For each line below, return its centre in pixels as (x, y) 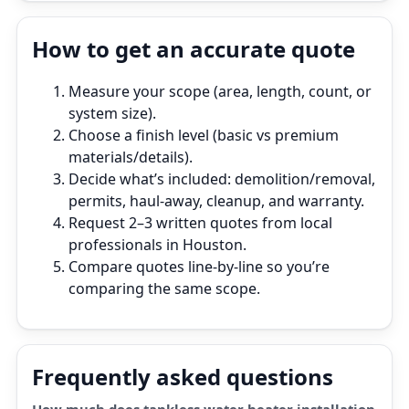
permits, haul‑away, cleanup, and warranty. (216, 201)
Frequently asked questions (183, 377)
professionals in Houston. (157, 245)
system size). (112, 113)
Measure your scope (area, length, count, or (220, 91)
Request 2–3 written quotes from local (200, 223)
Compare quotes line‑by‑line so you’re (199, 267)
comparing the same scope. (164, 288)
